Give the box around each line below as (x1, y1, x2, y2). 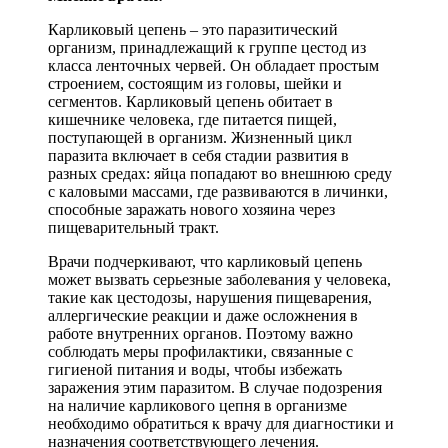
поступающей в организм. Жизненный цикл (48, 128, 352, 146)
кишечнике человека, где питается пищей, (48, 110, 337, 128)
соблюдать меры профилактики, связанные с (48, 342, 353, 360)
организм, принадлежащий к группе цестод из (48, 38, 366, 56)
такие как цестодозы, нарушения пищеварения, (48, 288, 372, 306)
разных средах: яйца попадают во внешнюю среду (48, 164, 392, 182)
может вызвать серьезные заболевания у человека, (48, 270, 391, 288)
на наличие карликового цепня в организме (48, 396, 347, 414)
